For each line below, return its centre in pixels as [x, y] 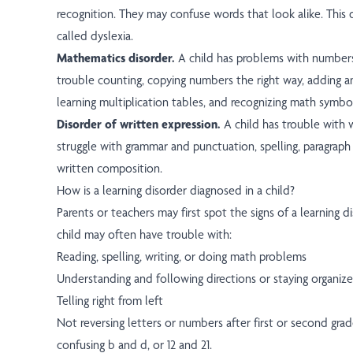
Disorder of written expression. [139, 124]
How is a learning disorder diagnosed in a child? [176, 191]
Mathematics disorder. [116, 58]
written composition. [110, 169]
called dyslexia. [95, 36]
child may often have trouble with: [144, 235]
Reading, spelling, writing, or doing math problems [182, 257]
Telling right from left [110, 301]
